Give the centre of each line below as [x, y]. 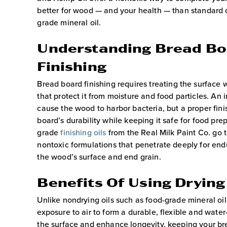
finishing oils [83, 132]
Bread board [60, 83]
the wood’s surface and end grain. [99, 156]
